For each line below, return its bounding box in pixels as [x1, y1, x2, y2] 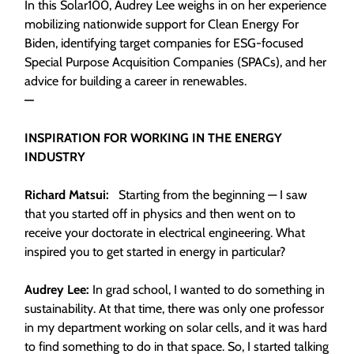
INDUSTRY [24, 149, 85, 164]
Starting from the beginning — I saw [112, 187, 307, 202]
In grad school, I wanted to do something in [92, 282, 325, 297]
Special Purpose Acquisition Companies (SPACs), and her [24, 55, 326, 70]
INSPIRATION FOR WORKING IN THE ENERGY [24, 130, 282, 145]
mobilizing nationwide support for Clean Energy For [24, 17, 299, 32]
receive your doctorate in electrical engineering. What [24, 225, 305, 240]
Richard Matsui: [24, 187, 112, 202]
